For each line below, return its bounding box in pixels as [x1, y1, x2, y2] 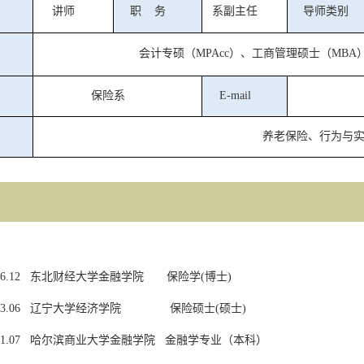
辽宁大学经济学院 [30, 302, 121, 314]
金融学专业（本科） [165, 334, 267, 346]
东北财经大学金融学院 [30, 271, 144, 283]
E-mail [219, 89, 251, 102]
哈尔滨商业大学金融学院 [30, 334, 155, 346]
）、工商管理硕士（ [229, 47, 331, 59]
